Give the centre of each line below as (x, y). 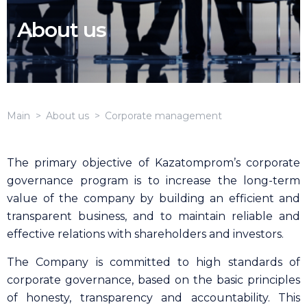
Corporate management (163, 116)
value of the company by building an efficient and (153, 198)
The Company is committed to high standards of (153, 262)
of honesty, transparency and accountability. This (153, 298)
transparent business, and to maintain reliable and (153, 216)
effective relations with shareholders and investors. (145, 234)
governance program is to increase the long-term (153, 181)
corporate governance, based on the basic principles (153, 280)
